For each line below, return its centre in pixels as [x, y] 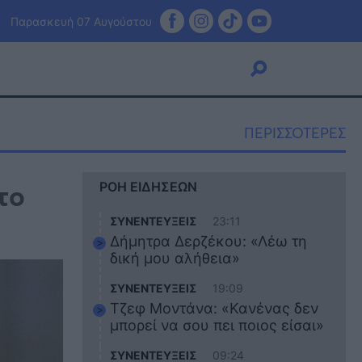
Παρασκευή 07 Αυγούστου [81, 21]
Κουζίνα [84, 191]
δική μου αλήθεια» [175, 258]
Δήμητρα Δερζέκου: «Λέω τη [209, 241]
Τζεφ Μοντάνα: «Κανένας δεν [215, 308]
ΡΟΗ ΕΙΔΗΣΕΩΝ [148, 187]
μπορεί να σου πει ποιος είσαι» [217, 325]
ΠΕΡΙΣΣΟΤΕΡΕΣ [295, 133]
